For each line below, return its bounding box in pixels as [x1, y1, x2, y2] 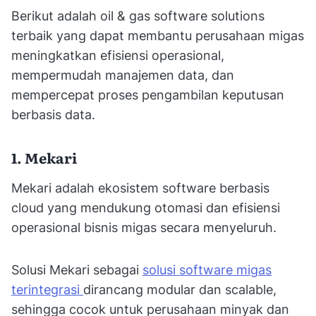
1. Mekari [11, 146, 77, 168]
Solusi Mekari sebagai [11, 262, 142, 277]
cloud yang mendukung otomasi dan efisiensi [11, 200, 280, 215]
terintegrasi [11, 281, 83, 297]
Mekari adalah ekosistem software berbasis [11, 180, 269, 195]
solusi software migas [142, 262, 272, 277]
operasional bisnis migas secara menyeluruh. [11, 219, 280, 235]
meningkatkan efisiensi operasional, [11, 47, 224, 63]
